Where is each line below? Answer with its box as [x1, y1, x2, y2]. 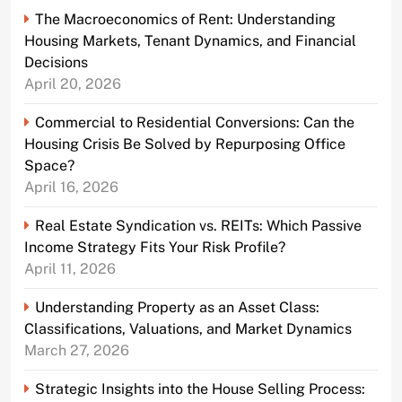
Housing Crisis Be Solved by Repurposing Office [24, 135, 345, 153]
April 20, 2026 [24, 74, 121, 92]
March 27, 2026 [24, 341, 129, 359]
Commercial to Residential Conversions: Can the [35, 113, 354, 131]
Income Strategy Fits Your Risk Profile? [24, 238, 285, 256]
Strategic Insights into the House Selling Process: [35, 380, 365, 398]
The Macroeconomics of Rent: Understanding [35, 10, 336, 28]
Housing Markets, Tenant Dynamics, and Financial [24, 31, 356, 49]
